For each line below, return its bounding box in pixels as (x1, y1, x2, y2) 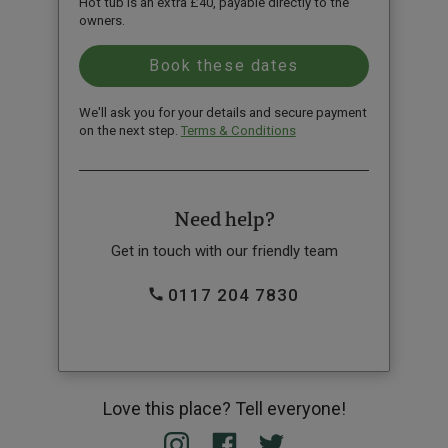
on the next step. (78, 122, 181, 138)
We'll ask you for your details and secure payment (78, 104, 367, 120)
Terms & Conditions (180, 122, 296, 138)
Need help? (173, 210, 275, 231)
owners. (78, 12, 125, 28)
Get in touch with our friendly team (110, 241, 338, 260)
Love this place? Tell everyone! (102, 397, 346, 419)
